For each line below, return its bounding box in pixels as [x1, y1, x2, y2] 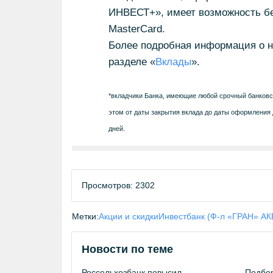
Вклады [155, 56, 191, 68]
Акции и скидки [99, 211, 158, 221]
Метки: [72, 211, 99, 221]
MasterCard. [108, 23, 165, 35]
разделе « [108, 56, 155, 68]
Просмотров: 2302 [82, 180, 155, 190]
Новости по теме [82, 243, 173, 255]
